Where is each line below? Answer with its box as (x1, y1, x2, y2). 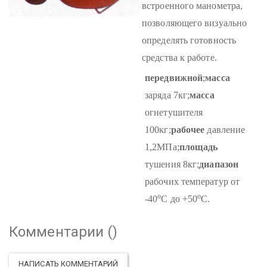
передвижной (145, 72, 203, 83)
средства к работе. (142, 52, 217, 63)
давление (204, 124, 246, 135)
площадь (179, 141, 218, 152)
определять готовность (142, 35, 237, 45)
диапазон (199, 159, 239, 169)
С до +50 (161, 193, 198, 204)
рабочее (170, 124, 205, 135)
